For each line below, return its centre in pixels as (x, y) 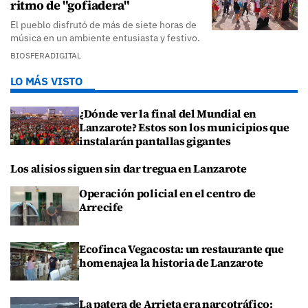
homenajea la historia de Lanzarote (172, 262)
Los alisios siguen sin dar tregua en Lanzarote (129, 169)
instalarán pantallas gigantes (155, 141)
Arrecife (101, 207)
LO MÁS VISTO (47, 81)
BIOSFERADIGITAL (46, 55)
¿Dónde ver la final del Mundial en (168, 113)
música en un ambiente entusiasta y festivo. (105, 38)
